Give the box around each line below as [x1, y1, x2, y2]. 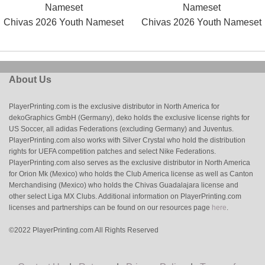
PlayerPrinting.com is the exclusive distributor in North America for [9, 102, 219, 111]
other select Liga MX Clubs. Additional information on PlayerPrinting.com [9, 192, 241, 201]
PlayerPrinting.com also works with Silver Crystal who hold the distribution [9, 135, 245, 144]
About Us [9, 74, 51, 85]
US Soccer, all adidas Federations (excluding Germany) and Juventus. [9, 124, 234, 133]
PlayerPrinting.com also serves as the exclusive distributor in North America [9, 158, 250, 167]
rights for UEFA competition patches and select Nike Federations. [9, 147, 216, 156]
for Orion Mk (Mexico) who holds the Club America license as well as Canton [9, 169, 253, 178]
